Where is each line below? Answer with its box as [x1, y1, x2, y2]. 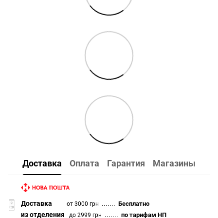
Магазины [153, 158, 196, 169]
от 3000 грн [67, 200, 99, 207]
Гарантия [107, 158, 145, 169]
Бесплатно [118, 200, 150, 207]
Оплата [70, 158, 99, 169]
